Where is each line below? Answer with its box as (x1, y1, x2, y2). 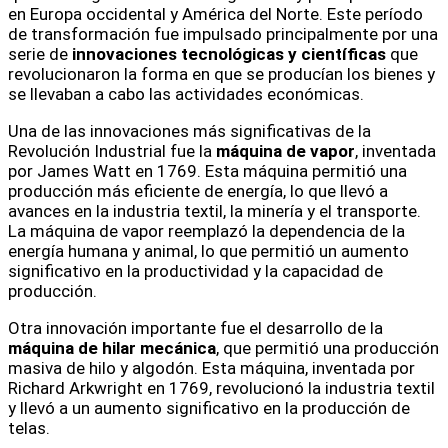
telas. (8, 418, 50, 439)
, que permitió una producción (216, 338, 439, 359)
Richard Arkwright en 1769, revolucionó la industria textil (8, 378, 435, 399)
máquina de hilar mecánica (8, 338, 216, 359)
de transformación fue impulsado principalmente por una (8, 24, 438, 45)
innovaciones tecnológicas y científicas (72, 44, 386, 65)
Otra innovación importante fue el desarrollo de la (8, 318, 383, 339)
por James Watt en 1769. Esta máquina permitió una (8, 161, 407, 182)
